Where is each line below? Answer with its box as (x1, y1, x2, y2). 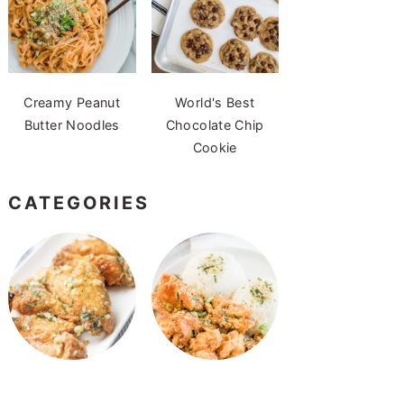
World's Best (175, 94, 255, 110)
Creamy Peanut (23, 94, 121, 110)
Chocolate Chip (165, 116, 264, 133)
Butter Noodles (23, 116, 120, 133)
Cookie (192, 139, 237, 155)
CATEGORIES (8, 191, 150, 214)
